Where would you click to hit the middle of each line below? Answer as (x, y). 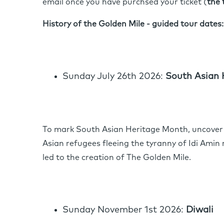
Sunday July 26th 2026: (114, 77)
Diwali (200, 210)
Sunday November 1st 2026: (124, 210)
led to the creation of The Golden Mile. (117, 158)
